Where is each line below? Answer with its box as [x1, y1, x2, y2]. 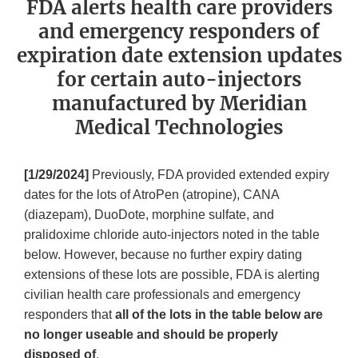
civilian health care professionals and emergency [24, 288, 300, 302]
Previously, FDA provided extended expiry [89, 168, 329, 182]
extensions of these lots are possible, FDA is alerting [24, 268, 320, 282]
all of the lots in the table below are [115, 308, 323, 322]
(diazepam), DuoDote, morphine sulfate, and [24, 208, 274, 222]
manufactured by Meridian [51, 91, 307, 117]
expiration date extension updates [16, 43, 342, 69]
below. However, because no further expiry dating [24, 248, 302, 262]
